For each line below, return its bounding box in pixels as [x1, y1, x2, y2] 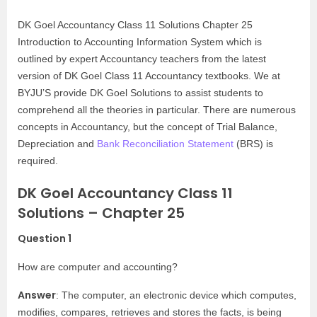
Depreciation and [18, 138, 97, 149]
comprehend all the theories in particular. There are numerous [18, 104, 296, 115]
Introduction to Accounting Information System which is [18, 36, 262, 47]
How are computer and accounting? [18, 261, 178, 272]
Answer [18, 288, 56, 302]
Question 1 [18, 231, 71, 246]
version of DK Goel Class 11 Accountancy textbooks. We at [18, 70, 280, 81]
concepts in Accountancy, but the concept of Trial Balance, [18, 121, 277, 132]
